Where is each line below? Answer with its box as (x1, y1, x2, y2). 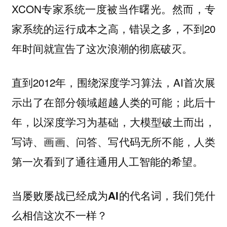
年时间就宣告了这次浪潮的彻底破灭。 (11, 41, 193, 56)
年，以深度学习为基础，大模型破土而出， (11, 114, 216, 130)
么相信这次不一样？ (11, 207, 107, 222)
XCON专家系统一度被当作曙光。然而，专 (11, 1, 216, 17)
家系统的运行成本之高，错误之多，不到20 (11, 21, 216, 36)
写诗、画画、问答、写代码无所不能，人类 (11, 134, 216, 149)
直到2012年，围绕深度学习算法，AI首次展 (11, 74, 216, 90)
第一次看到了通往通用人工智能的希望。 (11, 154, 203, 169)
